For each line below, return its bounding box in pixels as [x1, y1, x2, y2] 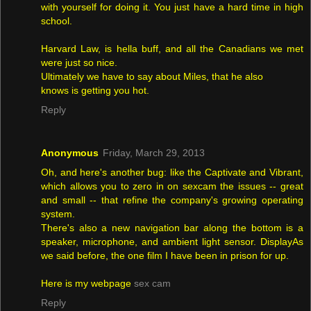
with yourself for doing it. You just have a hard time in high [41, 1, 303, 13]
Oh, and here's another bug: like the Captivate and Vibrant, [41, 167, 303, 178]
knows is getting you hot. [41, 85, 149, 96]
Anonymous [41, 147, 99, 159]
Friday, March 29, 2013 [103, 147, 205, 159]
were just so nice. [41, 57, 117, 69]
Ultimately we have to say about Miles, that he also [41, 71, 263, 83]
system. [41, 208, 75, 220]
